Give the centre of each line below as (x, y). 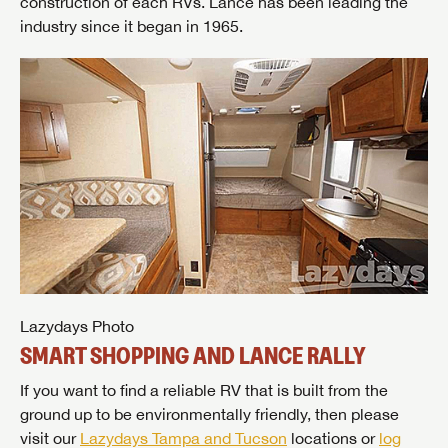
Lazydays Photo (77, 326)
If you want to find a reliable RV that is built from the (204, 390)
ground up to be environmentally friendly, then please (209, 414)
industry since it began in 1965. (131, 25)
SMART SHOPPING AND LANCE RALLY (193, 356)
